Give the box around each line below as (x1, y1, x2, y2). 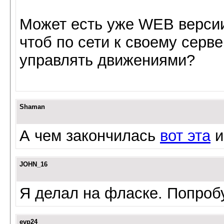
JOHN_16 (19, 160, 47, 168)
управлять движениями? (19, 51, 195, 69)
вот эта (160, 127, 210, 144)
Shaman (19, 103, 45, 110)
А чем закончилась (19, 127, 160, 144)
